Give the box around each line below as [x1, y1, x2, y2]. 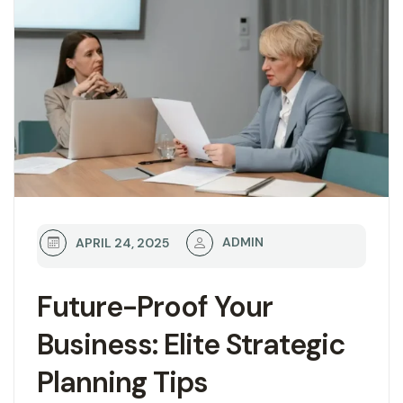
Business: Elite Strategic [37, 325, 345, 363]
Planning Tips [37, 363, 208, 401]
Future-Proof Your [37, 287, 273, 326]
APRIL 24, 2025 [76, 234, 169, 251]
